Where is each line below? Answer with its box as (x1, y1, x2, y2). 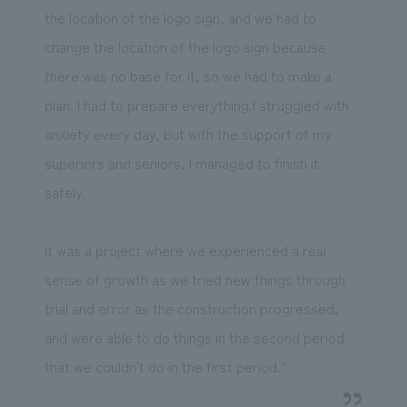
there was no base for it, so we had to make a (44, 65, 332, 87)
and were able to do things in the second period (44, 326, 344, 349)
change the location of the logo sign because (44, 35, 326, 58)
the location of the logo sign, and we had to (44, 6, 316, 29)
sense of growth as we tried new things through (44, 268, 345, 291)
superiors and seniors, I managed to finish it (44, 152, 319, 174)
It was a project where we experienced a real (44, 239, 326, 262)
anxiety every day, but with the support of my (44, 123, 332, 145)
